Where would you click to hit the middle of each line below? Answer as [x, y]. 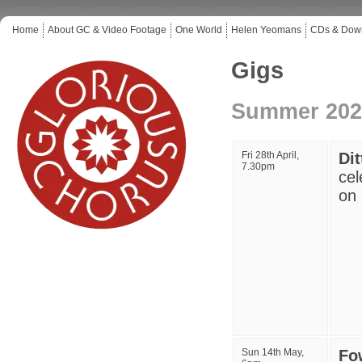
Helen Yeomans [266, 30]
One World [199, 30]
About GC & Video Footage [107, 30]
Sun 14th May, [273, 352]
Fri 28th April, [270, 155]
